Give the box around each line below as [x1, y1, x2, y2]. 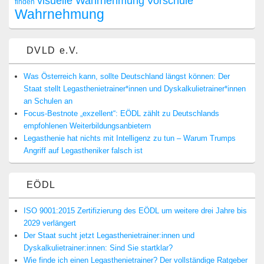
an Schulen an [24, 97, 72, 106]
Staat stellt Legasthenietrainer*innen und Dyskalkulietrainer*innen [24, 84, 246, 94]
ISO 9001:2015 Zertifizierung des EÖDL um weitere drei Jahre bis [24, 206, 247, 216]
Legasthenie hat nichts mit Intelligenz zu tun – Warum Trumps [24, 134, 236, 143]
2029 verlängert [24, 219, 76, 228]
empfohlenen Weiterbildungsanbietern [24, 121, 151, 131]
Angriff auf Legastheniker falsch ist [24, 146, 143, 156]
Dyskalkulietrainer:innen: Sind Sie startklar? [24, 243, 173, 253]
